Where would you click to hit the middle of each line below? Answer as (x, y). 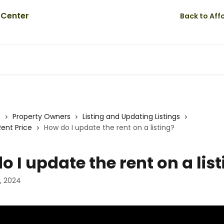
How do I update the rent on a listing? (109, 127)
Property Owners (41, 116)
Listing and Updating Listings (131, 116)
